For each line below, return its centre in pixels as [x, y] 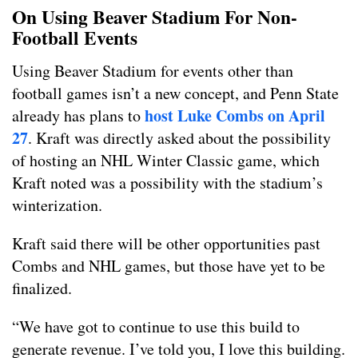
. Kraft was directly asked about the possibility [179, 138]
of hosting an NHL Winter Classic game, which [166, 161]
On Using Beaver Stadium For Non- [155, 17]
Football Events [75, 38]
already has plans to [78, 116]
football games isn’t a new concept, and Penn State [175, 93]
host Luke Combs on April [235, 116]
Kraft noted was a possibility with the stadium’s [167, 183]
